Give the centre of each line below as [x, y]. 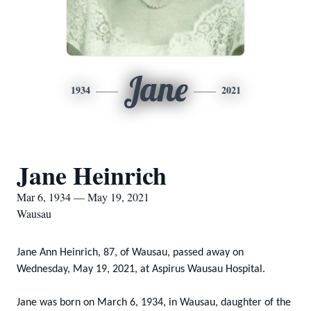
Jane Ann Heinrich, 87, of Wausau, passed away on [130, 253]
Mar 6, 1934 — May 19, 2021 [83, 197]
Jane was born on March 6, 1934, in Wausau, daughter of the [154, 303]
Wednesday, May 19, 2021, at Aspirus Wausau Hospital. [141, 269]
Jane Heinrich [92, 175]
